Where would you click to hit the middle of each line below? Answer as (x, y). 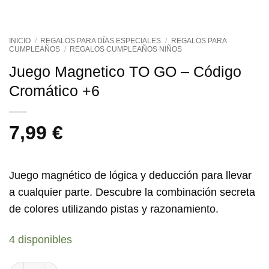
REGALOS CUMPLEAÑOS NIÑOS (126, 49)
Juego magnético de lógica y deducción (104, 175)
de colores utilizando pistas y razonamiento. (114, 209)
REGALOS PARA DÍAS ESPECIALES (101, 41)
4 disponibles (41, 239)
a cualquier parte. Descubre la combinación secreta (132, 192)
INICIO (20, 41)
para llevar (225, 175)
